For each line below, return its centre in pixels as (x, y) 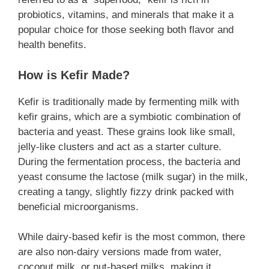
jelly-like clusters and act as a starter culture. (120, 147)
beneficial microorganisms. (78, 207)
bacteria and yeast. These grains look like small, (127, 131)
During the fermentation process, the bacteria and (129, 162)
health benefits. (52, 45)
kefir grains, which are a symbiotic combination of (129, 116)
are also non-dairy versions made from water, (120, 252)
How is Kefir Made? (74, 75)
